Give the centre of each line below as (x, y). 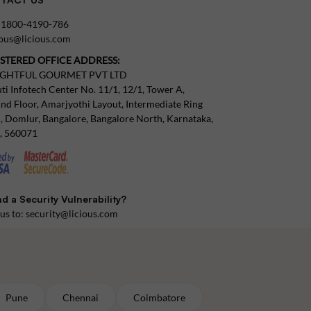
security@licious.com (72, 213)
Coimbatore (159, 297)
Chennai (81, 297)
